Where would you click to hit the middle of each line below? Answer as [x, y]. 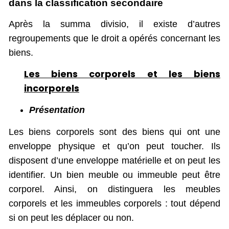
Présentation [57, 110]
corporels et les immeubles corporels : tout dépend [114, 204]
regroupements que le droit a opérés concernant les [114, 38]
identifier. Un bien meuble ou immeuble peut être [114, 175]
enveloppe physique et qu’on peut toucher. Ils [114, 146]
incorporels [52, 88]
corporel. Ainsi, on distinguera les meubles [114, 189]
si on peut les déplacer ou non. [71, 218]
